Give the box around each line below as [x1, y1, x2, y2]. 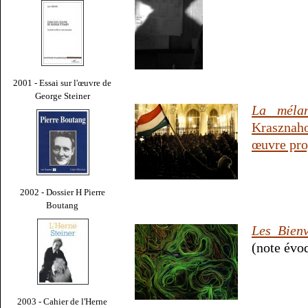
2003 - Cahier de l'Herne [17, 296, 108, 307]
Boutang [46, 199, 79, 210]
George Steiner [35, 90, 90, 101]
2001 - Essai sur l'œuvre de [13, 77, 112, 88]
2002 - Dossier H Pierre [20, 186, 105, 197]
